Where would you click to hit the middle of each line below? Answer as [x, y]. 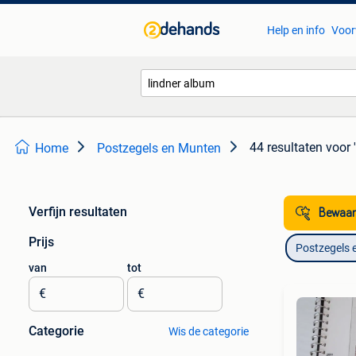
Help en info [296, 30]
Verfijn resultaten [78, 212]
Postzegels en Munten [159, 148]
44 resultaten [286, 147]
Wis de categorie [208, 331]
